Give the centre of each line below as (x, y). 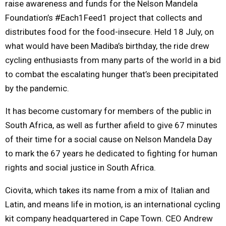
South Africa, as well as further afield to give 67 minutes (111, 125)
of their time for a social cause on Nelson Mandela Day (108, 139)
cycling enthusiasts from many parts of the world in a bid (113, 60)
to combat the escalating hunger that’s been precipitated (112, 74)
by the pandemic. (37, 88)
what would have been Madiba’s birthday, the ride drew (107, 46)
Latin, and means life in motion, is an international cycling (113, 204)
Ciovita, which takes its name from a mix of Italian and (107, 190)
